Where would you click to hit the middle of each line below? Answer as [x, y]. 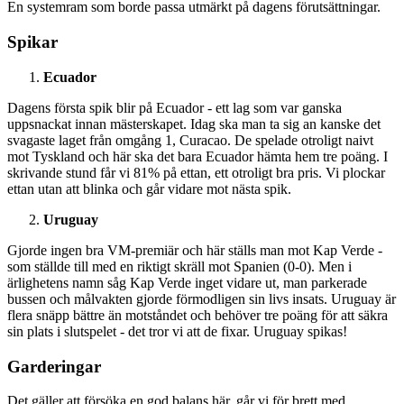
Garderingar [54, 366]
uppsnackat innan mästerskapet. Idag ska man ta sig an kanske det [194, 124]
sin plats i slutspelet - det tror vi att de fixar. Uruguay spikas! [177, 331]
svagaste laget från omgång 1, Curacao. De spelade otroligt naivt [190, 140]
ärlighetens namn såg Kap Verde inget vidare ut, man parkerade [187, 282]
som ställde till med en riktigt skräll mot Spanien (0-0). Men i [179, 266]
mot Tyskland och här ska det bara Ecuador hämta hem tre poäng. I [197, 156]
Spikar [32, 42]
